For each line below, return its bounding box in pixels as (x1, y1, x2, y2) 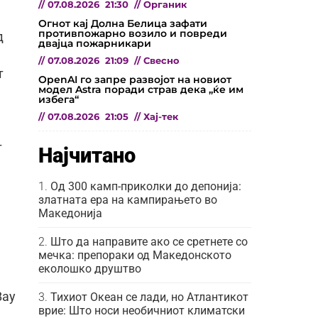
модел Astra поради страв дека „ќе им (38, 82, 243, 96)
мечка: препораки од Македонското (38, 248, 231, 262)
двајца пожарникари (38, 36, 151, 50)
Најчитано (38, 143, 136, 168)
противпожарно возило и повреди (38, 26, 227, 40)
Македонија (38, 206, 102, 220)
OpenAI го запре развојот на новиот (38, 72, 231, 86)
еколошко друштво (38, 261, 141, 275)
